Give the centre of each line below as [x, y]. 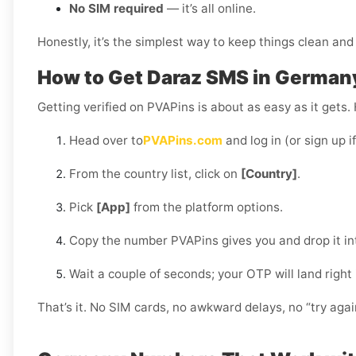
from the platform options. [207, 207]
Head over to [106, 141]
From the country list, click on [155, 174]
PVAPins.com [183, 141]
